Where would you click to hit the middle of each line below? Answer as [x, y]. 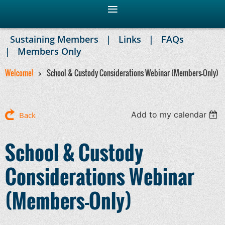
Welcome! [19, 73]
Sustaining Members [54, 39]
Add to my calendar [169, 115]
